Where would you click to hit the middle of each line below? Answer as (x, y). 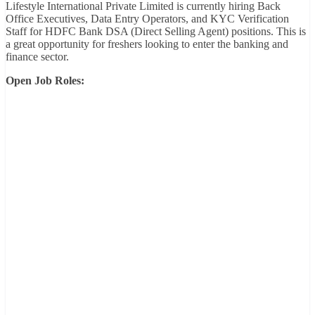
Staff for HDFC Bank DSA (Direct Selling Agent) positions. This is (156, 31)
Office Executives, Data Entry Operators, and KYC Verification (147, 18)
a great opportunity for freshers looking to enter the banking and (147, 44)
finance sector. (37, 56)
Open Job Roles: (45, 80)
